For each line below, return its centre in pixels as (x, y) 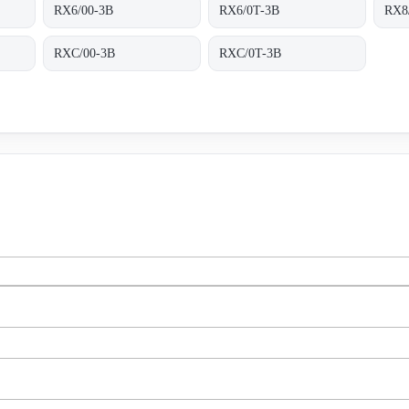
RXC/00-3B (85, 53)
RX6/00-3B (84, 10)
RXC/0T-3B (251, 53)
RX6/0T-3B (250, 10)
